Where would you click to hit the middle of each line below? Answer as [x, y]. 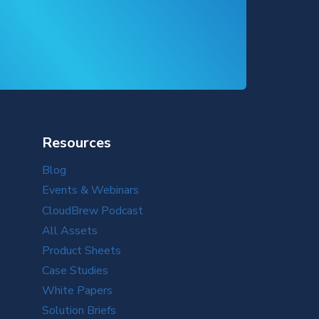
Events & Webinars [90, 190]
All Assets [69, 230]
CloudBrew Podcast [92, 210]
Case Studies [75, 271]
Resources [76, 142]
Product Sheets [81, 250]
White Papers [77, 291]
